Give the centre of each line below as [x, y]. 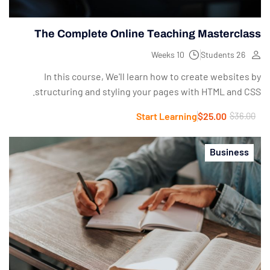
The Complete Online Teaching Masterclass [148, 33]
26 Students [241, 54]
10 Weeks [181, 54]
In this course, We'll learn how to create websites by [152, 76]
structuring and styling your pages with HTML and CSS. [148, 91]
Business [229, 151]
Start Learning [167, 116]
